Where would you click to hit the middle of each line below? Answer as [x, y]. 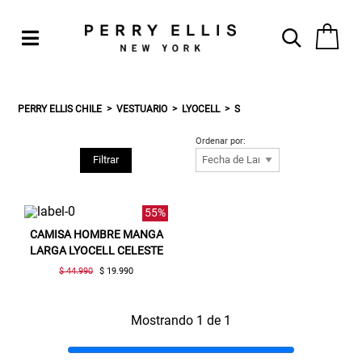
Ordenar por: [221, 141]
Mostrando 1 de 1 [181, 320]
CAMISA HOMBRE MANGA [96, 234]
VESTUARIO [142, 109]
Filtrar [105, 160]
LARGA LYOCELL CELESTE [96, 250]
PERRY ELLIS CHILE [60, 109]
